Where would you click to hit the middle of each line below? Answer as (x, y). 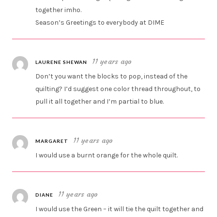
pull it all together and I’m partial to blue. (100, 102)
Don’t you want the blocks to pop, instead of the (112, 77)
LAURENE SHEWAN (62, 62)
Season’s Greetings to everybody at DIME (100, 23)
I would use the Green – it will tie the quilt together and (120, 209)
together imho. (59, 10)
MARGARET (52, 141)
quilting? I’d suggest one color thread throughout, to (118, 89)
